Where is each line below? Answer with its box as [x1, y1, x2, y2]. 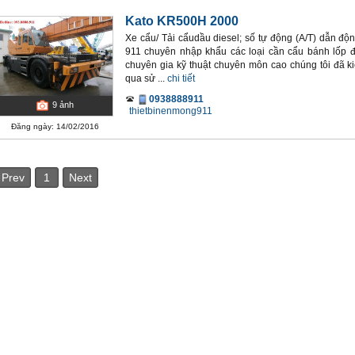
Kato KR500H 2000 [125, 14, 239, 28]
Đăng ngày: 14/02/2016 [11, 122, 99, 131]
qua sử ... [125, 73, 165, 84]
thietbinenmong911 [129, 105, 212, 116]
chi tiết [167, 73, 195, 84]
